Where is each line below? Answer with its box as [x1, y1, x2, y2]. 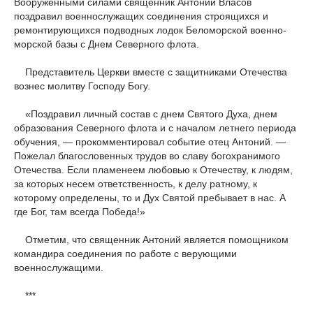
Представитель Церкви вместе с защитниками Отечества [14, 66, 287, 78]
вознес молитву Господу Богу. [14, 80, 150, 92]
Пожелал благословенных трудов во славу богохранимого [14, 150, 280, 161]
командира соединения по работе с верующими [14, 248, 237, 259]
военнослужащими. [14, 262, 103, 273]
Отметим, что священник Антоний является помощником [14, 234, 289, 245]
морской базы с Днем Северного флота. [14, 38, 199, 50]
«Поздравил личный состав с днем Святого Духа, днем [14, 108, 277, 119]
